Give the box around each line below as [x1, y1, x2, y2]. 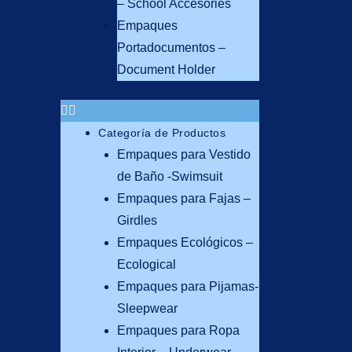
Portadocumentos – [117, 41, 225, 55]
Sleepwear [117, 302, 178, 316]
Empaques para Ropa [117, 324, 240, 338]
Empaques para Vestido [117, 148, 251, 162]
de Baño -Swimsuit [117, 170, 222, 184]
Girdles [117, 214, 157, 228]
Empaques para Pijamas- [117, 280, 258, 294]
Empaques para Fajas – [117, 192, 251, 206]
